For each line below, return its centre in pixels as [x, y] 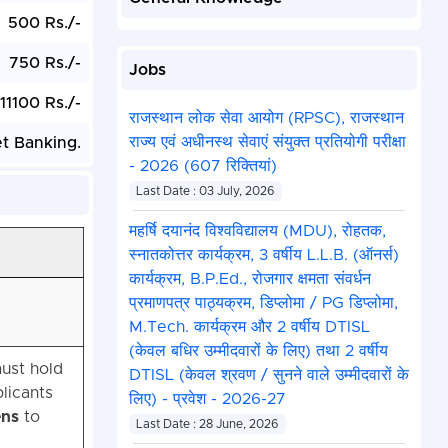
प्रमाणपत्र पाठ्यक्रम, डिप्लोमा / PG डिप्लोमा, [263, 303]
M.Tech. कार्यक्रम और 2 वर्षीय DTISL [249, 327]
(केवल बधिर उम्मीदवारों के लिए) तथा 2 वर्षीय [258, 351]
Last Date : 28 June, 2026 [207, 424]
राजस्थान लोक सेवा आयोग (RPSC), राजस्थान [266, 118]
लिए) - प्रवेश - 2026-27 [207, 399]
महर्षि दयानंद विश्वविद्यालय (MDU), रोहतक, [257, 231]
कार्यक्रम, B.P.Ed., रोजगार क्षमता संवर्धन [249, 279]
